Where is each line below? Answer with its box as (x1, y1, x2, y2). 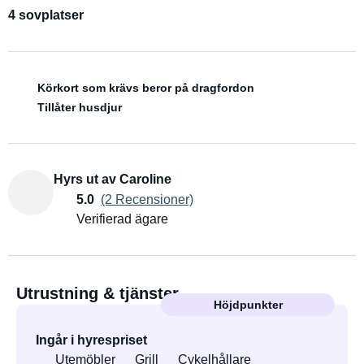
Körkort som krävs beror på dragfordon (37, 80, 254, 94)
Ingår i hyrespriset (36, 333, 147, 347)
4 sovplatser (8, 8, 84, 22)
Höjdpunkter (213, 298, 283, 311)
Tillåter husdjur (37, 100, 122, 114)
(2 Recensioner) (101, 192, 193, 206)
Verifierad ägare (76, 212, 168, 226)
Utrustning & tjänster (16, 284, 179, 302)
